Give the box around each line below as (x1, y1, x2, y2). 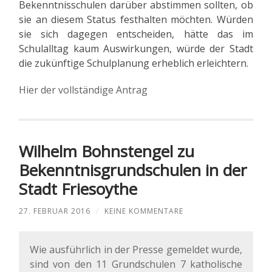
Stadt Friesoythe (19, 178, 138, 200)
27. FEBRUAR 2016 (19, 206, 91, 217)
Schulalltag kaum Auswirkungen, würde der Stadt (19, 42, 253, 56)
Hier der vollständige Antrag (19, 83, 148, 97)
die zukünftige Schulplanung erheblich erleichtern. (19, 56, 249, 70)
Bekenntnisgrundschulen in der (19, 159, 248, 182)
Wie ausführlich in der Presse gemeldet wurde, (29, 243, 243, 257)
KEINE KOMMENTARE (104, 206, 184, 217)
